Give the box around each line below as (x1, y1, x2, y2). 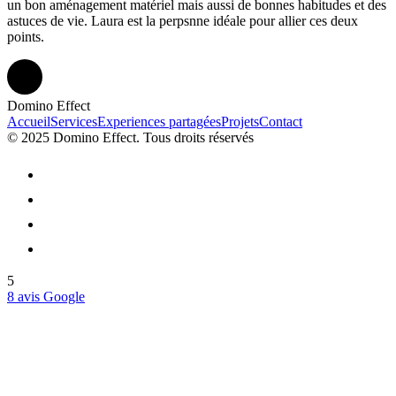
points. (7, 29, 44, 45)
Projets (221, 114, 259, 130)
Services (50, 114, 97, 130)
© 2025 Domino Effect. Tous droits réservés (7, 130, 254, 146)
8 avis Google (7, 289, 85, 305)
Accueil (7, 114, 50, 130)
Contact (259, 114, 302, 130)
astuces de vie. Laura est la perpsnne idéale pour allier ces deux (7, 13, 358, 29)
